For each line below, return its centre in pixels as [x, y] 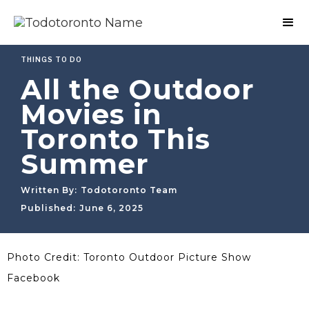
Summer [85, 164]
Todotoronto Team [129, 190]
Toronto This [116, 139]
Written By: [49, 190]
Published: [48, 208]
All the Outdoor [138, 89]
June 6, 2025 [111, 208]
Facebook [33, 278]
